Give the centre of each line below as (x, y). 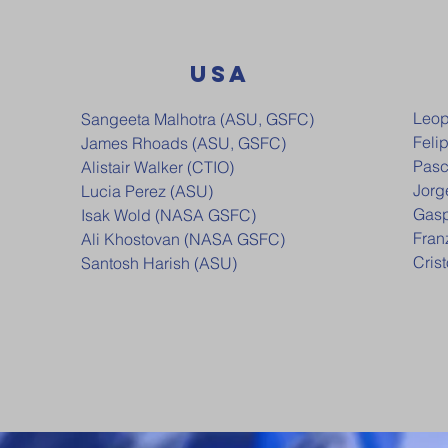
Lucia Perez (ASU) (147, 191)
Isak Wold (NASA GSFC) (168, 215)
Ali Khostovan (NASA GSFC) (183, 239)
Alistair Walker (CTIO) (157, 167)
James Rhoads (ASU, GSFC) (183, 143)
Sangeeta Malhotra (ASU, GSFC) (197, 119)
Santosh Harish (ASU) (159, 263)
